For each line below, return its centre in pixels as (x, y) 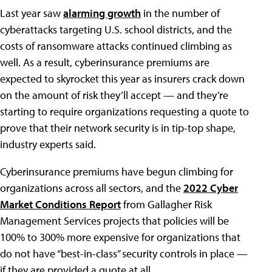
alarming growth (102, 13)
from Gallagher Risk (166, 204)
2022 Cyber (211, 188)
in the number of (180, 13)
